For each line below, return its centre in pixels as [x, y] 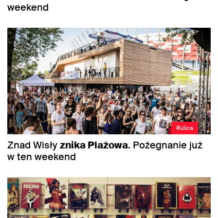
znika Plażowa [94, 145]
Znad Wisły [34, 145]
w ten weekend [42, 156]
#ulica [185, 128]
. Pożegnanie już [165, 145]
